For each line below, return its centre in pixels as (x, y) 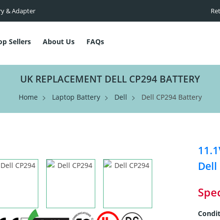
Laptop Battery (76, 97)
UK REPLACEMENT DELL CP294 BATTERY (110, 79)
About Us (59, 41)
